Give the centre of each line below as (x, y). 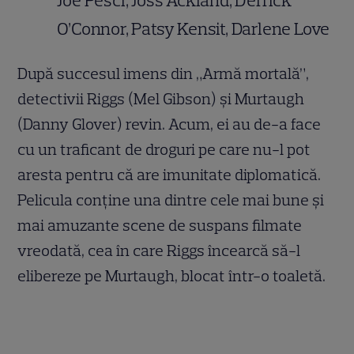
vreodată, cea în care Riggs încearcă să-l (159, 251)
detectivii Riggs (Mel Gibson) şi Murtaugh (161, 99)
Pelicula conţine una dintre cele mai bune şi (171, 200)
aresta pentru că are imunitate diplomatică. (169, 175)
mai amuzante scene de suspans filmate (160, 226)
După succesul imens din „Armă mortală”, (164, 74)
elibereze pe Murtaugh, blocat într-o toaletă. (172, 276)
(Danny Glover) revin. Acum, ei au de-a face (169, 124)
